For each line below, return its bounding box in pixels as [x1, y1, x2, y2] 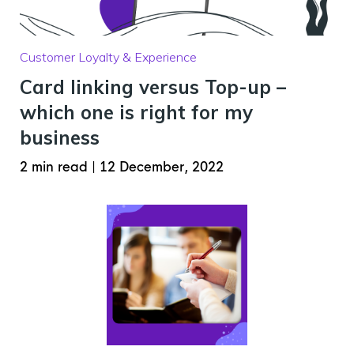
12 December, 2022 [100, 159, 224, 175]
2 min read [20, 159, 92, 175]
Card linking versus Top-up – [20, 75, 286, 99]
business [20, 126, 100, 149]
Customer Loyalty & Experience [20, 49, 197, 65]
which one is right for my [20, 100, 253, 124]
